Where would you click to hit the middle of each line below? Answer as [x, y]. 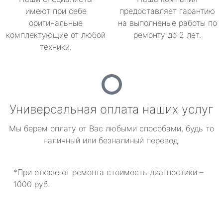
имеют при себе [56, 11]
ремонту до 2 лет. [167, 35]
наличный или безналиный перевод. [111, 140]
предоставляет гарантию [167, 11]
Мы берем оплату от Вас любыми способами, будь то [111, 128]
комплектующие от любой [56, 35]
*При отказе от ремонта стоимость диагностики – [109, 172]
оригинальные [56, 23]
